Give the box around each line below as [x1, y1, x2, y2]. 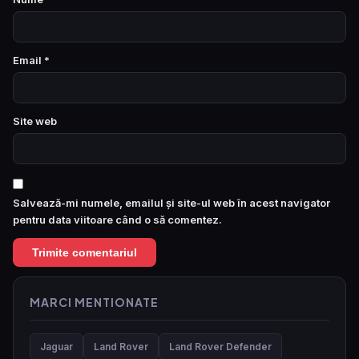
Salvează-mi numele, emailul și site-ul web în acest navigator [13, 196, 330, 209]
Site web [13, 114, 57, 127]
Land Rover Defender [169, 340, 272, 353]
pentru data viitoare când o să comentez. [13, 212, 222, 226]
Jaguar [40, 340, 73, 353]
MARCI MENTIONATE [30, 294, 159, 309]
